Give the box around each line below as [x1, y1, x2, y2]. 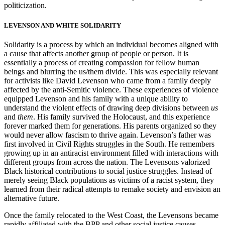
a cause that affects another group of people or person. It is [4, 49, 188, 58]
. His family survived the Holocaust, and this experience [33, 113, 210, 122]
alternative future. [4, 194, 59, 203]
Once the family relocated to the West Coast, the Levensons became [4, 211, 218, 220]
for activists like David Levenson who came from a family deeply [4, 76, 211, 85]
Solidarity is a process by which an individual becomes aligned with [4, 40, 218, 49]
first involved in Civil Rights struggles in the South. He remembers [4, 140, 214, 149]
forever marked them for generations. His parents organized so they [4, 122, 216, 131]
